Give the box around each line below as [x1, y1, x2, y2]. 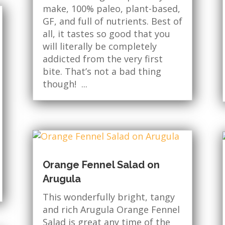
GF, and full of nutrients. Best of [42, 15, 182, 27]
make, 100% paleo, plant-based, [42, 3, 180, 15]
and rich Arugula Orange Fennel [42, 203, 180, 216]
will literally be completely [42, 40, 157, 52]
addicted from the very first [42, 53, 163, 65]
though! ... [42, 78, 87, 90]
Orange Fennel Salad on [42, 159, 160, 171]
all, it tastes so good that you [42, 28, 170, 40]
